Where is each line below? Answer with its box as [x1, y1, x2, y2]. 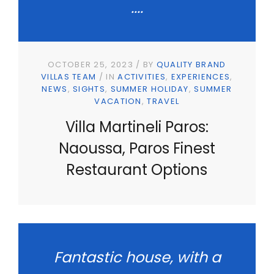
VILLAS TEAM [41, 71, 97, 83]
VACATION [94, 95, 142, 108]
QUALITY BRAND [156, 59, 226, 71]
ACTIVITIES [117, 71, 166, 83]
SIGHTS [73, 83, 105, 95]
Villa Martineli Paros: [65, 116, 209, 137]
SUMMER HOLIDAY [110, 83, 189, 95]
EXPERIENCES [171, 71, 231, 83]
